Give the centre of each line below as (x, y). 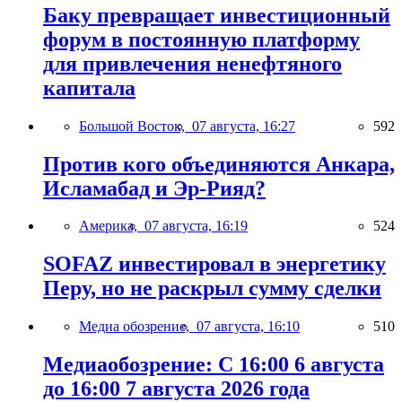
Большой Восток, (135, 126)
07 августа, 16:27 (244, 126)
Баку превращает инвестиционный (217, 15)
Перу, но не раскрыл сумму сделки (212, 288)
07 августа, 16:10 (248, 327)
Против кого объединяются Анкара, (219, 164)
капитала (89, 87)
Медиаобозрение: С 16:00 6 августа (214, 365)
